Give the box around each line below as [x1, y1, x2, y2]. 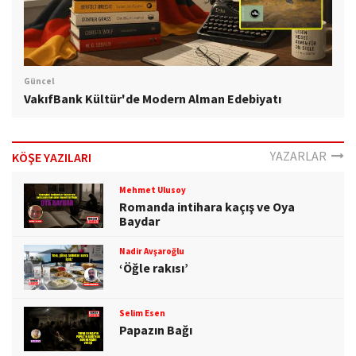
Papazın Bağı [119, 321, 192, 338]
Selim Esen [118, 307, 165, 319]
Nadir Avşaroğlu [118, 246, 184, 257]
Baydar [119, 213, 160, 230]
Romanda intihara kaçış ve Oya [119, 199, 295, 215]
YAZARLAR [270, 148, 331, 164]
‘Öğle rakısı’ [119, 260, 188, 277]
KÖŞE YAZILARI [12, 149, 91, 166]
